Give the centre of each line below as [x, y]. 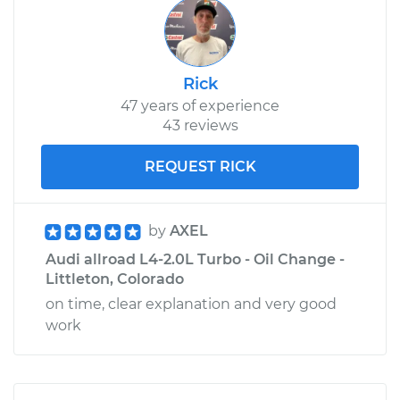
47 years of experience [200, 105]
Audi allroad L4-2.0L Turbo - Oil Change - [195, 259]
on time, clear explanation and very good [191, 304]
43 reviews [200, 125]
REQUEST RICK [200, 166]
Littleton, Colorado [115, 279]
